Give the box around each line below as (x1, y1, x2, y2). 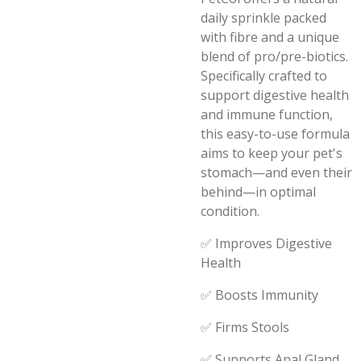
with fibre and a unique (201, 28, 339, 46)
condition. (201, 202, 259, 220)
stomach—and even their (201, 164, 352, 181)
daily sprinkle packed (201, 9, 326, 27)
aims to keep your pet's (201, 144, 342, 162)
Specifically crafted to (201, 67, 327, 85)
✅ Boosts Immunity (201, 286, 322, 304)
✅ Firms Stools (201, 318, 293, 336)
